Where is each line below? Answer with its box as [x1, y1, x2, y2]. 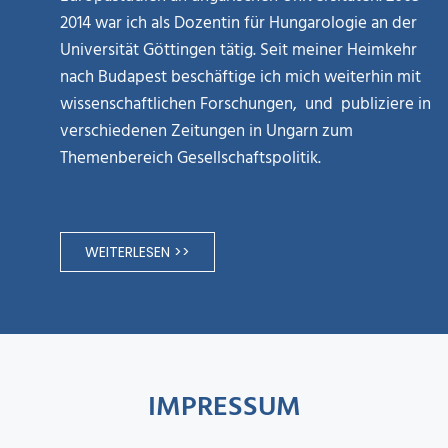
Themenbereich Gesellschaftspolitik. [60, 145, 321, 172]
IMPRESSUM [147, 385, 301, 430]
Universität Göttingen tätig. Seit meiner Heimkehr [60, 37, 417, 64]
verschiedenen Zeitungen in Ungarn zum [60, 118, 353, 145]
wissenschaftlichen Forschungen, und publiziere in [60, 91, 431, 118]
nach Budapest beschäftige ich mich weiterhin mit [60, 64, 421, 91]
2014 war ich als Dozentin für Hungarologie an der [60, 10, 417, 37]
